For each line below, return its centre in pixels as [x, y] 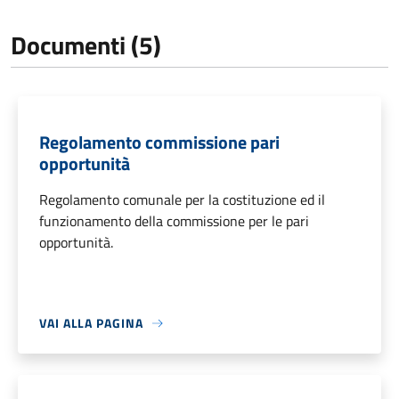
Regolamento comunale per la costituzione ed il [182, 200]
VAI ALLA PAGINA [91, 323]
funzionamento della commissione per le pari [174, 221]
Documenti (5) [86, 45]
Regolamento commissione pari [159, 142]
